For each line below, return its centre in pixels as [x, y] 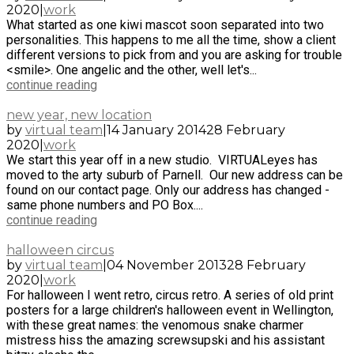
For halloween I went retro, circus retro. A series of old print [170, 295]
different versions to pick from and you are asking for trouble [174, 55]
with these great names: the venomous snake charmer [155, 325]
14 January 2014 [156, 130]
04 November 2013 [167, 265]
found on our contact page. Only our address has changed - [168, 190]
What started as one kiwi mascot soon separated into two [165, 24]
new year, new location [79, 115]
